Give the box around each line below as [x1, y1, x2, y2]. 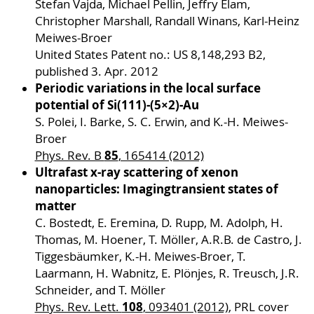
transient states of [170, 181, 278, 198]
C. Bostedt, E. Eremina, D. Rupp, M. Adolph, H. [34, 215, 283, 231]
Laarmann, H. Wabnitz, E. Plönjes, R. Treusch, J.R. [34, 266, 299, 282]
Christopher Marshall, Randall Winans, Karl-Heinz [34, 13, 299, 29]
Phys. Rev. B [34, 148, 104, 164]
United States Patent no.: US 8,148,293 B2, [34, 47, 266, 63]
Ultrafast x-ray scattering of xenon [34, 164, 238, 181]
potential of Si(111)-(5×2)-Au [34, 97, 199, 114]
